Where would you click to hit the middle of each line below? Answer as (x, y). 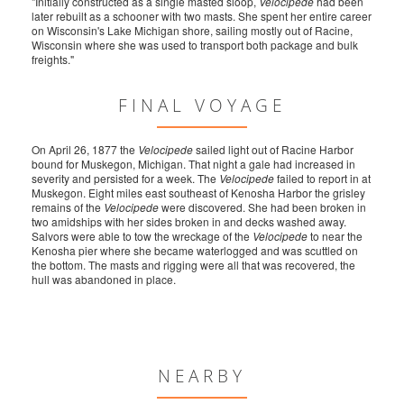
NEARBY (202, 376)
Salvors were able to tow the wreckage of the (142, 236)
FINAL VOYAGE (202, 106)
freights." (53, 60)
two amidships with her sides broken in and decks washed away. (189, 222)
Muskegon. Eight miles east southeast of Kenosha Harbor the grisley (198, 193)
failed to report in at (322, 179)
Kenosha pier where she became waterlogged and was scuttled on (195, 251)
